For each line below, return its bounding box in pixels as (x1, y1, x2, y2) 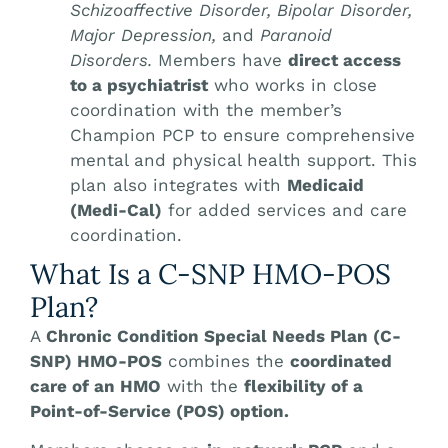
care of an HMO (30, 375, 161, 396)
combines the (162, 350, 290, 371)
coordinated (290, 350, 392, 371)
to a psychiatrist (70, 74, 208, 95)
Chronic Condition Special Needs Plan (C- (46, 325, 401, 346)
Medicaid (287, 174, 364, 195)
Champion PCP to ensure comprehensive (70, 124, 415, 145)
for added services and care (162, 199, 407, 220)
